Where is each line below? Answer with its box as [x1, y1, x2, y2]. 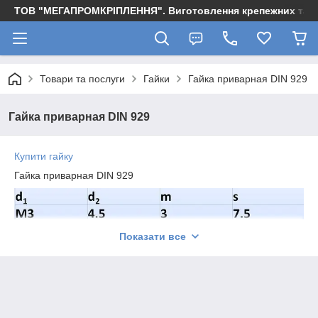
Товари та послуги [40, 73, 125, 84]
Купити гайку [14, 150, 73, 162]
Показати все [119, 231, 186, 242]
